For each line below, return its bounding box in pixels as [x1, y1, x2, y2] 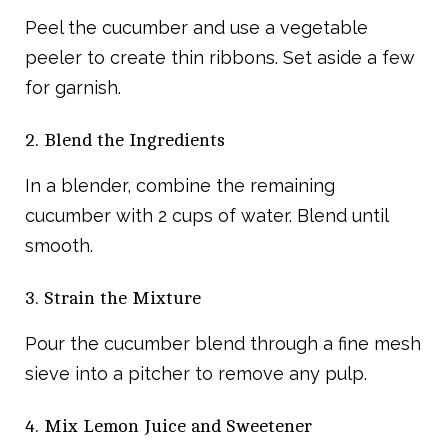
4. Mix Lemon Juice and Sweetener [25, 416, 312, 437]
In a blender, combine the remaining [25, 175, 335, 197]
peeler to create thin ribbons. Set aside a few [25, 47, 415, 69]
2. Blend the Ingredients [25, 130, 225, 151]
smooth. [25, 235, 93, 257]
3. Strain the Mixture [25, 288, 201, 309]
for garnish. [25, 77, 121, 99]
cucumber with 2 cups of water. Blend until [25, 205, 388, 227]
